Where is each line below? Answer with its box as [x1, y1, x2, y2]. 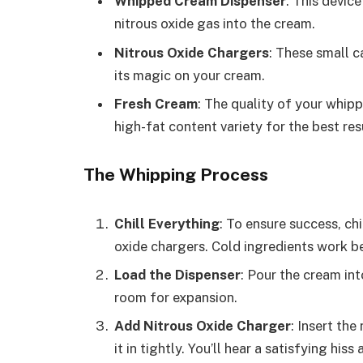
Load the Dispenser [114, 266, 241, 283]
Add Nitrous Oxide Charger [114, 318, 291, 335]
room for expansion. [114, 288, 237, 305]
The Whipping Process [83, 164, 268, 185]
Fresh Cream [114, 95, 198, 112]
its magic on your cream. [114, 66, 265, 83]
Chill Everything [114, 215, 220, 232]
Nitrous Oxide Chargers [114, 44, 269, 61]
